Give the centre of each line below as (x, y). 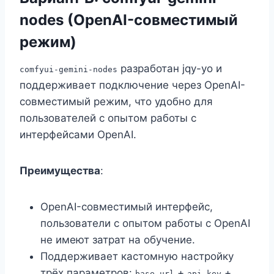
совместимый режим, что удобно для (116, 102)
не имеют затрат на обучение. (118, 240)
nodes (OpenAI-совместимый (129, 20)
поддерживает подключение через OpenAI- (132, 85)
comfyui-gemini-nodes (68, 70)
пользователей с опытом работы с (108, 118)
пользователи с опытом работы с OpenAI (145, 224)
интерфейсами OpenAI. (78, 135)
